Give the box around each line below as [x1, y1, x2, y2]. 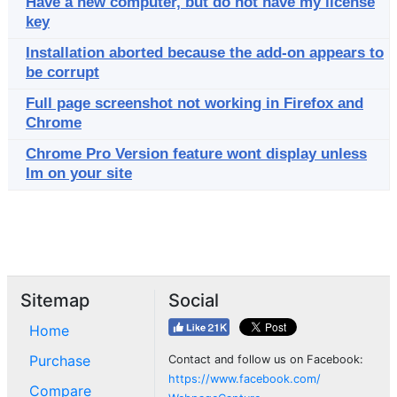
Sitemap [20, 290, 90, 311]
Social [168, 290, 219, 311]
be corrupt [26, 64, 99, 81]
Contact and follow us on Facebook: [168, 353, 363, 366]
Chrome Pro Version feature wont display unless [26, 145, 367, 162]
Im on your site [26, 165, 132, 182]
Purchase [29, 352, 90, 370]
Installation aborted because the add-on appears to [26, 44, 384, 61]
